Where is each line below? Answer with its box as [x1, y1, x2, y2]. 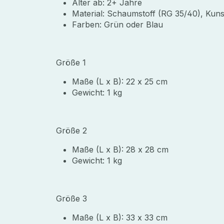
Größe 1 [56, 57, 86, 67]
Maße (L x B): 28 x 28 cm [72, 144, 168, 154]
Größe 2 [56, 125, 99, 135]
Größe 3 [56, 193, 99, 203]
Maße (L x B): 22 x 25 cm [72, 76, 170, 86]
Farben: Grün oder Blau [72, 19, 163, 29]
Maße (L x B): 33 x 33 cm [72, 212, 167, 222]
